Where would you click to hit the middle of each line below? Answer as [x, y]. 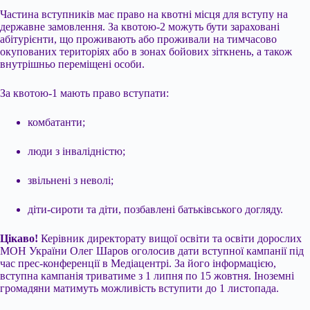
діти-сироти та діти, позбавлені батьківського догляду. [155, 210]
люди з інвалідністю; [76, 152]
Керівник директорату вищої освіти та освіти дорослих [171, 239]
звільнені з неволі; [71, 181]
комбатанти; [56, 122]
